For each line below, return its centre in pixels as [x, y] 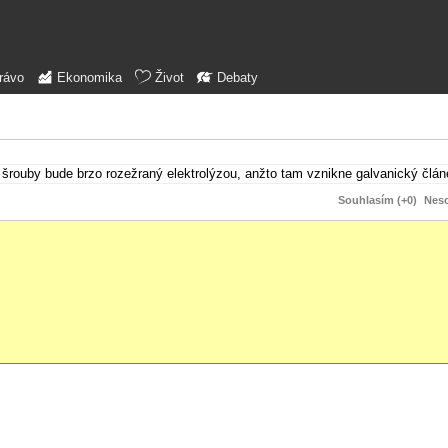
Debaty [237, 78]
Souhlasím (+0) [377, 199]
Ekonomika [89, 78]
